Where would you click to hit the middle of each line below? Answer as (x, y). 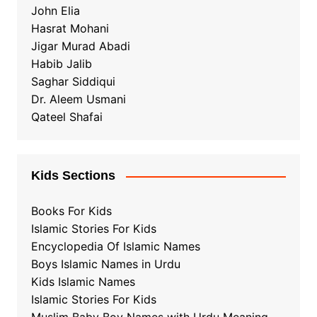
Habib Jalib (61, 64)
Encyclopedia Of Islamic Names (115, 247)
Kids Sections (73, 176)
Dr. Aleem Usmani (78, 99)
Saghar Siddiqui (73, 82)
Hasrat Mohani (70, 29)
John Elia (55, 11)
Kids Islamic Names (83, 282)
